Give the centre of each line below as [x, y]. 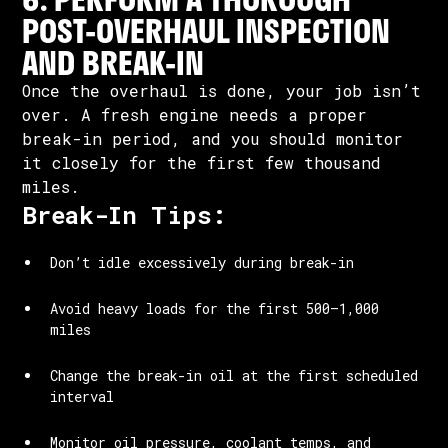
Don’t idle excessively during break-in [202, 262]
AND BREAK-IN [113, 62]
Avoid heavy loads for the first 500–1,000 [215, 308]
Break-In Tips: [125, 215]
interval [82, 396]
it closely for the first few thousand [202, 162]
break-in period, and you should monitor [213, 138]
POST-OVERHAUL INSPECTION [206, 30]
